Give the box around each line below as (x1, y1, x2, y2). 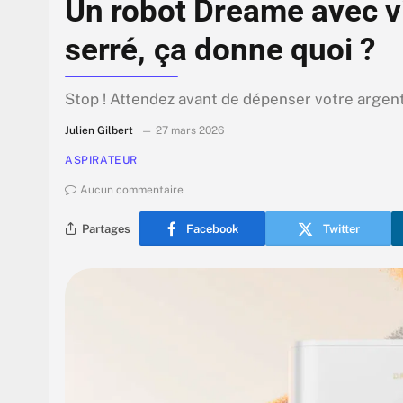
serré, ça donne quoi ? (65, 31, 376, 68)
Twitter (322, 221, 360, 236)
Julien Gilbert (65, 124, 133, 138)
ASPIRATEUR (65, 154, 138, 167)
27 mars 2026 (156, 124, 224, 138)
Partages (82, 221, 130, 236)
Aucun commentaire (80, 184, 184, 197)
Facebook (185, 221, 238, 236)
